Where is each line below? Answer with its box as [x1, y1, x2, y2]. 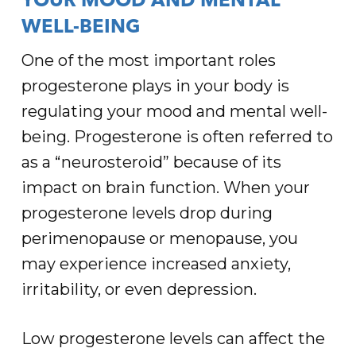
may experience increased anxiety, [21, 254, 291, 273]
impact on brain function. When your [21, 178, 310, 197]
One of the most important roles [21, 51, 276, 70]
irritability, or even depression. [21, 280, 257, 299]
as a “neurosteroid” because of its [21, 153, 281, 172]
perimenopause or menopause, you [21, 229, 298, 248]
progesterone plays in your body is [21, 76, 289, 95]
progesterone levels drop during [21, 203, 273, 222]
